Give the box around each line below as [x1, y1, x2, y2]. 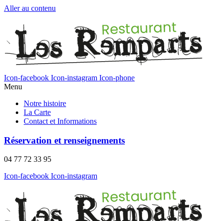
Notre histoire [24, 99, 66, 108]
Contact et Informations [24, 117, 97, 125]
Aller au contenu [4, 4, 56, 12]
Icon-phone [99, 74, 135, 82]
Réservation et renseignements [4, 135, 125, 146]
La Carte [24, 108, 51, 116]
